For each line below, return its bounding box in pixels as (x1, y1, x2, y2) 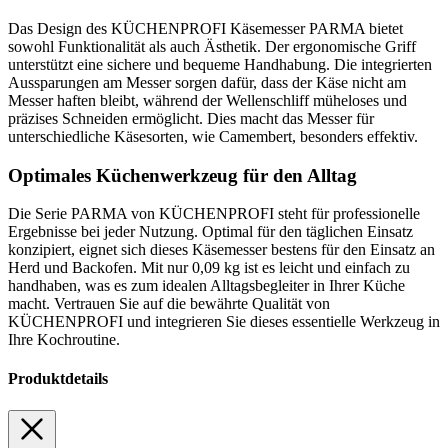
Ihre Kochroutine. (8, 331, 120, 349)
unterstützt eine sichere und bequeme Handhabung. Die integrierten (8, 55, 432, 73)
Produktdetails (8, 370, 108, 388)
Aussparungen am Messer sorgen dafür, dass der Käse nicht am (8, 73, 406, 91)
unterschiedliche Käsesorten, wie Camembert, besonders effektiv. (8, 127, 418, 145)
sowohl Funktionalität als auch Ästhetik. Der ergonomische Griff (8, 37, 416, 55)
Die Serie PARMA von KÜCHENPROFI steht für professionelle (8, 205, 420, 223)
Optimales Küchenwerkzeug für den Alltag (8, 164, 357, 186)
